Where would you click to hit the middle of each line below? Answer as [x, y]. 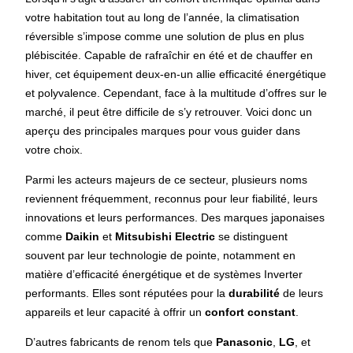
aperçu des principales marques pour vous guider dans [163, 130]
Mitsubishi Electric [165, 236]
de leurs [302, 293]
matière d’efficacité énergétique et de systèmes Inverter [164, 274]
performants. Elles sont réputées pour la [127, 293]
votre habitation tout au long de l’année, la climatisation [163, 17]
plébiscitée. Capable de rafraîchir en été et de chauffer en [169, 55]
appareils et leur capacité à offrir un [115, 312]
